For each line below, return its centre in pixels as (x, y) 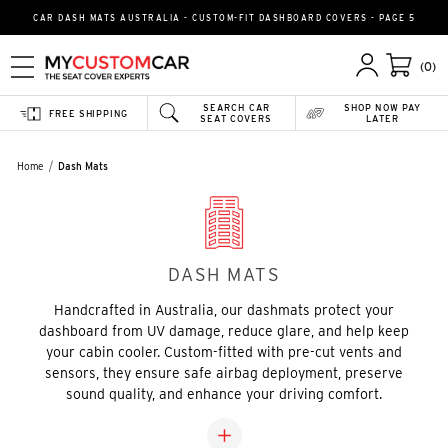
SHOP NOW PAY (382, 107)
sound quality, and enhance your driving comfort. (224, 394)
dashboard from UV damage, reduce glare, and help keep (224, 331)
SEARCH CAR (236, 107)
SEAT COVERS (236, 118)
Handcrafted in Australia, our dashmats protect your (224, 310)
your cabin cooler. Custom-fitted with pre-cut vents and (224, 352)
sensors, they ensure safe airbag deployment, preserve (224, 373)
